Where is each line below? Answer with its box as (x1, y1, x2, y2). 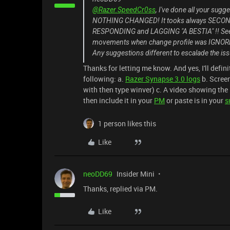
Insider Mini (117, 169, 155, 179)
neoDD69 (83, 169, 112, 179)
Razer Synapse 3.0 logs (125, 74, 200, 84)
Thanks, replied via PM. (83, 184, 158, 194)
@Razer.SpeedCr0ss (92, 6, 156, 14)
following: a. (83, 74, 125, 84)
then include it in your (83, 95, 154, 105)
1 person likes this (98, 119, 156, 128)
